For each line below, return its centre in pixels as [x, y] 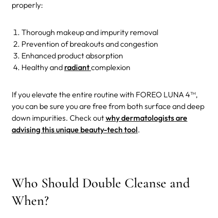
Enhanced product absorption [72, 55]
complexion [111, 67]
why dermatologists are [146, 118]
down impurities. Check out [59, 118]
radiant [78, 67]
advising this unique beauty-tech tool [75, 129]
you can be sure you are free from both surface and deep [108, 106]
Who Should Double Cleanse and [101, 183]
